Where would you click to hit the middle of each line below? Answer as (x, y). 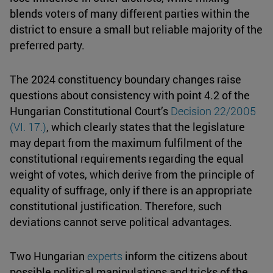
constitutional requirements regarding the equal (127, 159)
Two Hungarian (48, 256)
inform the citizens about (185, 256)
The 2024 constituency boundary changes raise (126, 80)
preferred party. (47, 45)
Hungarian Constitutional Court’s (90, 111)
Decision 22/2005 (213, 111)
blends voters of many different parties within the (130, 14)
